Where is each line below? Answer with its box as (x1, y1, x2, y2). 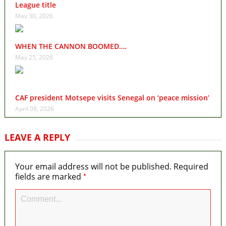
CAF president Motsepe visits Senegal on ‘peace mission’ (15, 93, 209, 103)
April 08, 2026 (15, 104, 54, 114)
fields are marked (15, 171, 83, 183)
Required (173, 161, 208, 173)
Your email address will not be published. (15, 161, 172, 173)
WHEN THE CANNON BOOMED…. (15, 41, 127, 51)
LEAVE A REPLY (4, 131, 70, 144)
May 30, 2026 (15, 12, 53, 21)
